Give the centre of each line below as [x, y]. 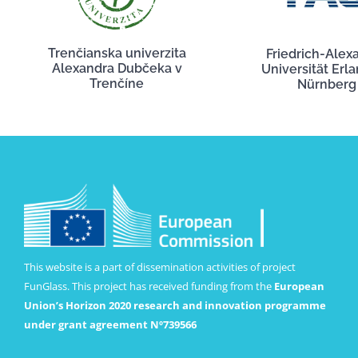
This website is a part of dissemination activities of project [159, 267]
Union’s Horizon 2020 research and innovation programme [175, 305]
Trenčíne [117, 84]
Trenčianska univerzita [117, 54]
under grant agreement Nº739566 [110, 324]
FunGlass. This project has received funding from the [149, 286]
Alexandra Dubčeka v [117, 69]
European [299, 286]
